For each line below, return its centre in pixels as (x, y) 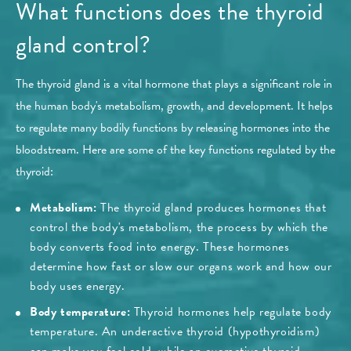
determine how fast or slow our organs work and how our (181, 267)
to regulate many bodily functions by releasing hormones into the (173, 128)
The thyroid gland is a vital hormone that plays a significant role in (174, 84)
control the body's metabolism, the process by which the (179, 228)
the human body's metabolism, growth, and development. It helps (174, 106)
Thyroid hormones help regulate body (232, 312)
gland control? (83, 45)
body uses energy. (78, 286)
